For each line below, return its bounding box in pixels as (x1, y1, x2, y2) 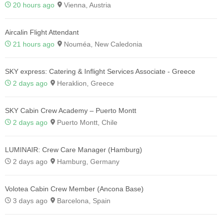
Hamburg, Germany (55, 158, 119, 166)
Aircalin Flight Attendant (5, 28, 79, 37)
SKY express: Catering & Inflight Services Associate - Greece (5, 67, 195, 76)
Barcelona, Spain (55, 197, 111, 205)
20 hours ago (13, 1, 55, 9)
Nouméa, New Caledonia (62, 40, 142, 49)
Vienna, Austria (62, 1, 111, 9)
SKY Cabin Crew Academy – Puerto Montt (5, 107, 136, 115)
